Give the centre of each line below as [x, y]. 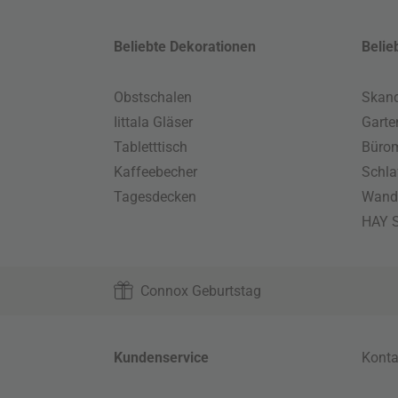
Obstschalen [153, 97]
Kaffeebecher [156, 171]
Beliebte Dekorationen [185, 46]
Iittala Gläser [154, 122]
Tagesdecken [155, 196]
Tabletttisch [151, 147]
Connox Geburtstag [201, 291]
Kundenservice [162, 357]
